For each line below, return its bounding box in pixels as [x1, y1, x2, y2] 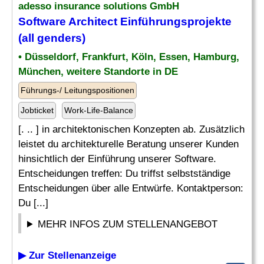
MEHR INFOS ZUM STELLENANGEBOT [38, 219, 218, 230]
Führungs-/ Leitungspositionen [21, 85, 134, 95]
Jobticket [21, 105, 54, 115]
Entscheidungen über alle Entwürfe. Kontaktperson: [18, 183, 243, 194]
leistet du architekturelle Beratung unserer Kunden [18, 138, 239, 150]
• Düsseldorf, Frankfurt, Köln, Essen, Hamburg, [18, 51, 239, 62]
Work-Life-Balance [64, 105, 133, 115]
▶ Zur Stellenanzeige [18, 250, 116, 261]
